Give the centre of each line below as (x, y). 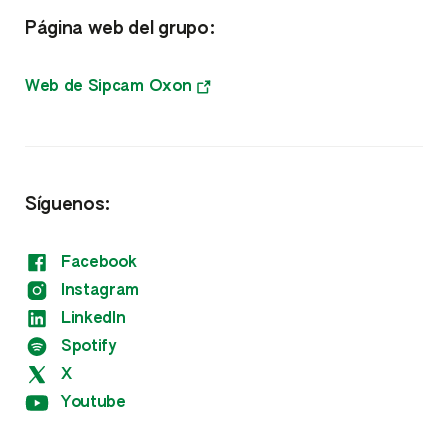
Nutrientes (224, 36)
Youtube (93, 403)
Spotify (88, 347)
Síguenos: (68, 205)
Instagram (100, 291)
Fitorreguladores (224, 132)
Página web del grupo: (120, 29)
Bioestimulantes (224, 84)
